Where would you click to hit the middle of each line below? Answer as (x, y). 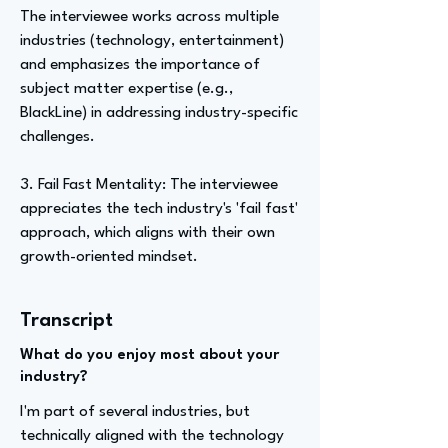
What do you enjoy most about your (149, 355)
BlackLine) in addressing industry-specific (159, 113)
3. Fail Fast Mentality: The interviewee (149, 185)
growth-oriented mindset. (109, 257)
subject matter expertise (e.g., (126, 89)
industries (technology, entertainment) (152, 41)
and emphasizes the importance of (140, 65)
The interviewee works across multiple (149, 17)
